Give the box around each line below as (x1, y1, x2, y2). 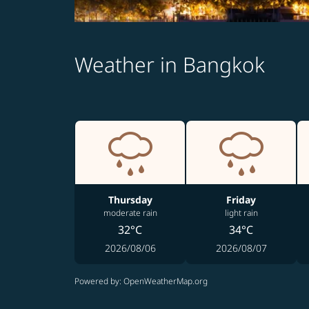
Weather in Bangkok (74, 50, 265, 79)
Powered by (74, 275, 119, 287)
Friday (226, 193, 257, 206)
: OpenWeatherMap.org (119, 275, 208, 287)
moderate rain (103, 207, 157, 219)
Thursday (108, 193, 152, 206)
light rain (224, 207, 258, 219)
